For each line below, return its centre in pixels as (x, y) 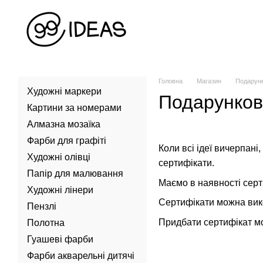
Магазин (209, 81)
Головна (171, 81)
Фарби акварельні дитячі (81, 256)
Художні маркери (64, 91)
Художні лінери (60, 190)
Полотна (46, 223)
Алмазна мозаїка (64, 124)
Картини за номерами (74, 108)
